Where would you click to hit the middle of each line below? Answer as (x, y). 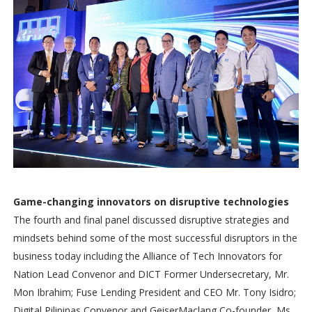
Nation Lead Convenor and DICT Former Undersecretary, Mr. (151, 274)
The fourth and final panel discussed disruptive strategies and (151, 220)
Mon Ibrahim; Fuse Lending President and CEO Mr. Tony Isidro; (154, 292)
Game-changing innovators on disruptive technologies (151, 202)
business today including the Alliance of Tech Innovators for (147, 256)
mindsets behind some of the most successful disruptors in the (155, 238)
